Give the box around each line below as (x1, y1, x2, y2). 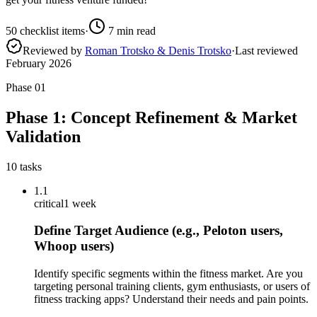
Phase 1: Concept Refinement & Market (6, 108, 297, 127)
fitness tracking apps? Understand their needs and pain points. (34, 293, 309, 306)
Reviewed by (23, 44, 82, 57)
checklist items (17, 24, 85, 37)
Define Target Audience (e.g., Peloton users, (34, 223, 283, 238)
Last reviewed (235, 44, 298, 57)
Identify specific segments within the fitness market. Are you (34, 267, 303, 280)
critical (34, 197, 64, 209)
